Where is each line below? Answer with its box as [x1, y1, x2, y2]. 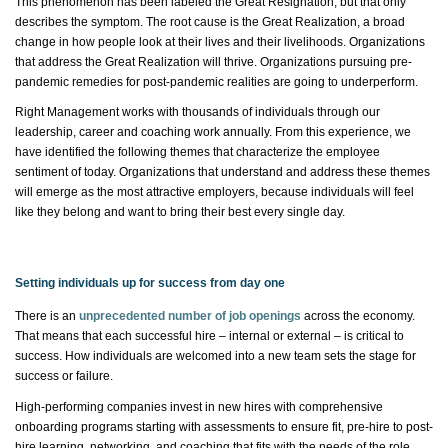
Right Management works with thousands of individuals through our [15, 105, 380, 120]
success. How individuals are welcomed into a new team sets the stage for [15, 349, 416, 364]
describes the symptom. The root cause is [15, 14, 242, 29]
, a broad [357, 14, 405, 29]
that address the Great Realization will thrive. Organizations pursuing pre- [15, 54, 412, 69]
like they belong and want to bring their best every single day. [15, 205, 345, 220]
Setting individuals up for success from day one [15, 275, 285, 290]
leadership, [15, 125, 79, 140]
